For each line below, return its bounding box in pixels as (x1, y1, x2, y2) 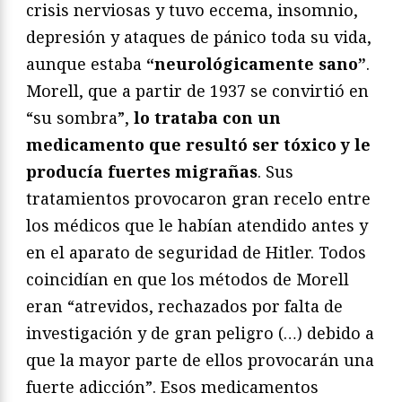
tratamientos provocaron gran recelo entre (26, 188, 371, 210)
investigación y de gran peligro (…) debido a (26, 322, 374, 345)
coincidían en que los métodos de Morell (26, 268, 349, 291)
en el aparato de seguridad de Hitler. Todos (26, 241, 366, 264)
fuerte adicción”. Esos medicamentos (26, 376, 319, 398)
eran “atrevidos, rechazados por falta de (26, 295, 343, 318)
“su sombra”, (26, 107, 134, 129)
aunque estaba (26, 53, 146, 75)
